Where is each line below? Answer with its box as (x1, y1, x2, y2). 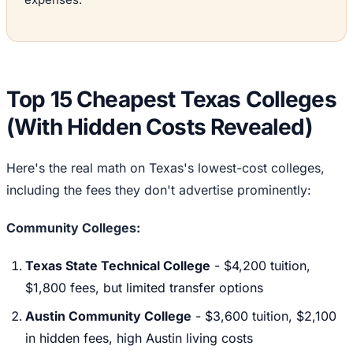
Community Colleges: (6, 220, 140, 236)
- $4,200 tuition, (210, 258, 310, 274)
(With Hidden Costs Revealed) (6, 113, 314, 141)
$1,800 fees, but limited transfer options (25, 280, 263, 296)
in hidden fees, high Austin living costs (25, 330, 253, 347)
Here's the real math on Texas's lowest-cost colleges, (6, 160, 325, 176)
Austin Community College (25, 308, 191, 325)
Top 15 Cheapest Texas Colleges (6, 86, 336, 113)
